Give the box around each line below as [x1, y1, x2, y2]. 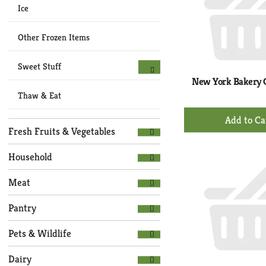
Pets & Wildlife [8, 227, 71, 240]
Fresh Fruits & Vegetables [8, 125, 115, 138]
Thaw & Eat [18, 90, 61, 101]
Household [8, 150, 52, 163]
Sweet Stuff [18, 61, 61, 72]
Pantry [8, 201, 36, 214]
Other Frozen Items [18, 31, 90, 43]
